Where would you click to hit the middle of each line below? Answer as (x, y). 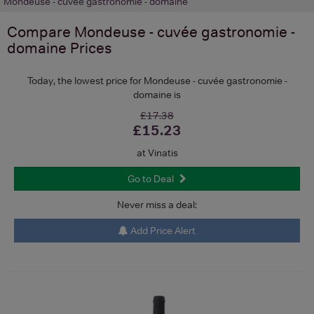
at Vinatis (157, 152)
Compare (41, 32)
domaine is (157, 94)
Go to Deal (151, 178)
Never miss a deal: (157, 204)
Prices (89, 48)
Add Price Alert (162, 230)
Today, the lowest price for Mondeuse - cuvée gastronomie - (157, 80)
